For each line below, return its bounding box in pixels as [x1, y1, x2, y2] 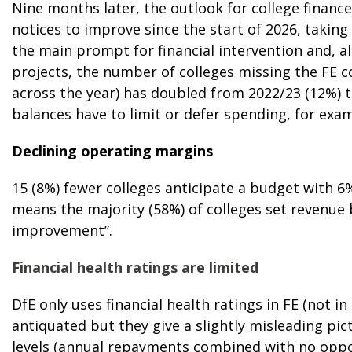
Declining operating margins [12, 141, 213, 160]
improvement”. [12, 220, 116, 240]
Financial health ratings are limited [12, 257, 258, 277]
